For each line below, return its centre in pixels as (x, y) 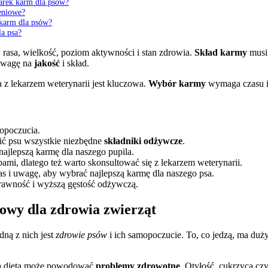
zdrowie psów (81, 234)
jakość (47, 63)
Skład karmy (221, 53)
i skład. (74, 63)
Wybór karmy (177, 84)
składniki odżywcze (143, 141)
